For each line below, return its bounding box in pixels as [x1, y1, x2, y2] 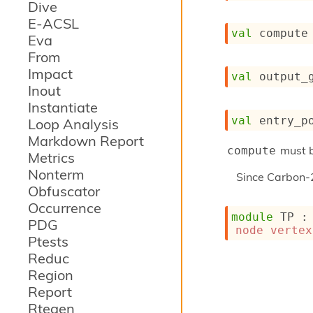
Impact [28, 65, 73, 82]
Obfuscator [28, 182, 100, 200]
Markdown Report [28, 132, 144, 150]
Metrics [28, 149, 75, 166]
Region [28, 266, 73, 284]
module [231, 210, 274, 224]
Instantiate [28, 99, 98, 116]
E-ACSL [28, 15, 79, 32]
